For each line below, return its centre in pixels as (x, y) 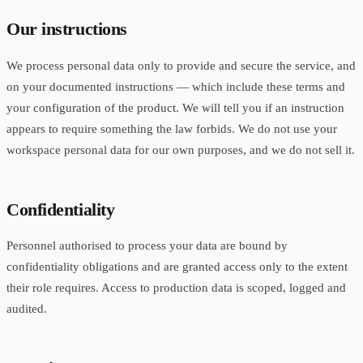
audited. (27, 309)
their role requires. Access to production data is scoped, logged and (176, 288)
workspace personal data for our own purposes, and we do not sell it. (181, 149)
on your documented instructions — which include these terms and (176, 86)
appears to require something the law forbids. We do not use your (172, 128)
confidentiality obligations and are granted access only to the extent (177, 267)
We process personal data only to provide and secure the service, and (181, 65)
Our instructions (67, 29)
